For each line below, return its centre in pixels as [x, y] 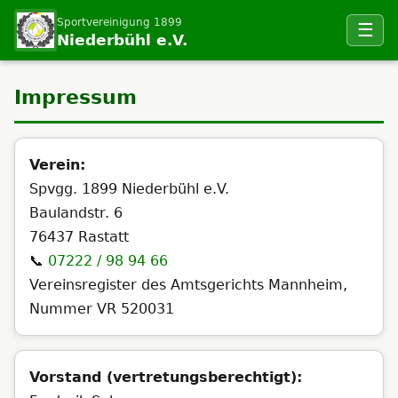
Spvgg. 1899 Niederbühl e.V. [129, 189]
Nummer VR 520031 [102, 309]
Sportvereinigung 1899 [119, 21]
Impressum [76, 97]
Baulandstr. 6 [76, 213]
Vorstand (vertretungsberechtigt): [166, 377]
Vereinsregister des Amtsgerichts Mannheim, [188, 285]
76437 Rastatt [79, 237]
